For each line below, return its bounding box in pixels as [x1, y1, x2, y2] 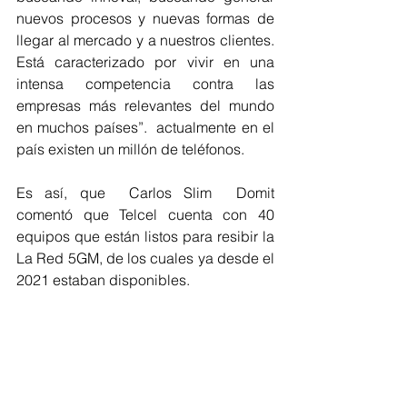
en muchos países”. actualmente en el [16, 117, 274, 136]
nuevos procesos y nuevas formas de [16, 8, 274, 27]
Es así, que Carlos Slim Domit [16, 183, 274, 202]
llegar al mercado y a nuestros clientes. [16, 30, 274, 49]
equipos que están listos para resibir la [16, 226, 274, 245]
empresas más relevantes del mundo [16, 95, 274, 114]
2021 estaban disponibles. [16, 270, 190, 289]
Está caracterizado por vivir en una [16, 52, 274, 71]
